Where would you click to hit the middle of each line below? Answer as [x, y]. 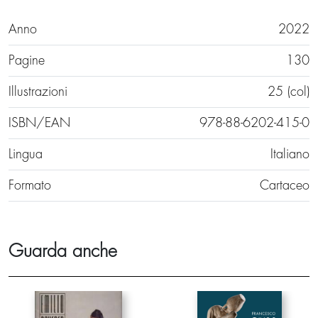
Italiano [290, 154]
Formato [30, 185]
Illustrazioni [38, 92]
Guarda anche [63, 251]
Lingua [26, 154]
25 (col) [289, 92]
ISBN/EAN [39, 123]
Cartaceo [285, 185]
